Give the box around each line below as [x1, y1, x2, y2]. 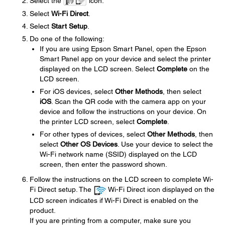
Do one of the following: [30, 35, 104, 43]
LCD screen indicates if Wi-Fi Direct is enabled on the [30, 196, 198, 204]
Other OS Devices [60, 140, 118, 149]
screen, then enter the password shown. [40, 160, 167, 169]
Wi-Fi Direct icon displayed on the [106, 185, 214, 194]
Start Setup [51, 22, 87, 31]
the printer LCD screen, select [40, 118, 137, 126]
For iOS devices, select [40, 87, 115, 96]
